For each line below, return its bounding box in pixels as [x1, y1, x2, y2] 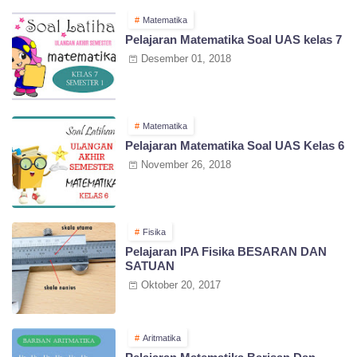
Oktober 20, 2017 [141, 278, 221, 291]
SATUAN [125, 258, 175, 273]
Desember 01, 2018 [141, 52, 231, 65]
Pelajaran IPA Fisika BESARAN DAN [125, 244, 327, 258]
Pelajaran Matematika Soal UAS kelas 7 [125, 32, 342, 46]
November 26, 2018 [141, 158, 231, 171]
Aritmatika [143, 332, 181, 343]
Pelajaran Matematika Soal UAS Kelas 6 [125, 138, 344, 152]
